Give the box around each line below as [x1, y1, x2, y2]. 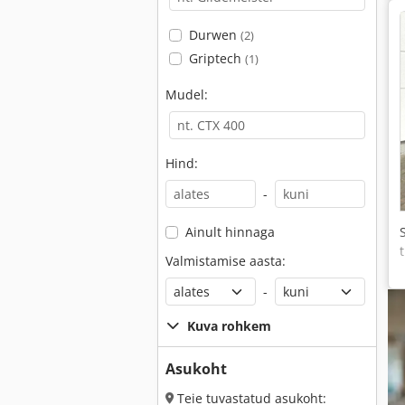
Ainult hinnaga [184, 223, 275, 240]
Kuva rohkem [187, 317, 271, 334]
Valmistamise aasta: [165, 252, 286, 269]
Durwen [188, 26, 240, 43]
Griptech [188, 50, 245, 67]
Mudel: [165, 86, 208, 103]
